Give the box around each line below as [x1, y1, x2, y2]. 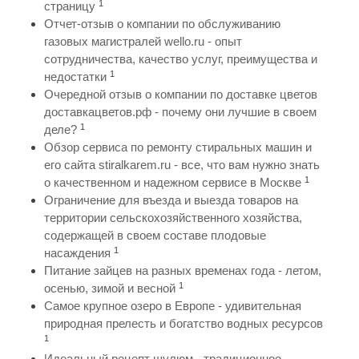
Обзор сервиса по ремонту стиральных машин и [44, 140, 312, 155]
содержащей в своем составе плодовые [44, 228, 266, 243]
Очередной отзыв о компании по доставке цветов [44, 87, 317, 102]
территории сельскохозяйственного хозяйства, [44, 211, 302, 225]
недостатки [44, 70, 107, 84]
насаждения [44, 246, 111, 260]
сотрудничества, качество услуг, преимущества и [44, 52, 317, 67]
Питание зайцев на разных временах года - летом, [44, 264, 321, 278]
